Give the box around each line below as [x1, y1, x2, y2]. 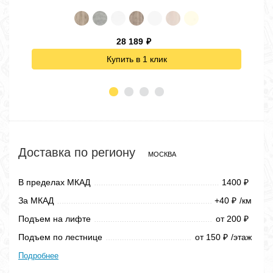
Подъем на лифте [18, 213, 91, 224]
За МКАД [18, 195, 54, 205]
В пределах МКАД [18, 177, 90, 187]
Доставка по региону [18, 145, 139, 159]
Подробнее [18, 250, 58, 260]
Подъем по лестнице [18, 232, 102, 242]
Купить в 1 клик [106, 54, 167, 64]
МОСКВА [148, 150, 176, 158]
